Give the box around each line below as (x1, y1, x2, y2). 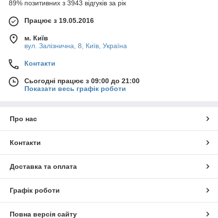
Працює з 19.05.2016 (24, 17, 94, 24)
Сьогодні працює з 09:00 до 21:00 (24, 77, 140, 85)
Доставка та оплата (10, 163, 77, 170)
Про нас (10, 115, 37, 123)
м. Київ (24, 34, 48, 42)
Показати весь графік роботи (24, 85, 126, 92)
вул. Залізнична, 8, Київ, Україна (24, 42, 127, 50)
